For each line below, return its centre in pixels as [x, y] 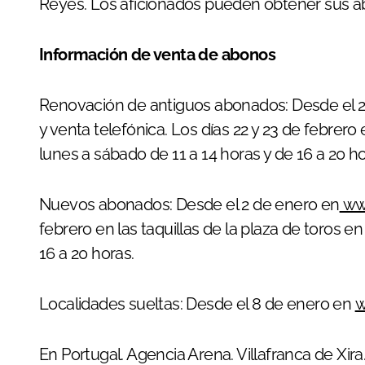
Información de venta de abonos [157, 55]
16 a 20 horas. [87, 253]
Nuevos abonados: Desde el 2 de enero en [189, 204]
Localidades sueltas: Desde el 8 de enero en [197, 304]
